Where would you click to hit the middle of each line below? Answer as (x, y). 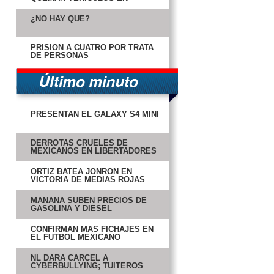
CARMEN (48, 6)
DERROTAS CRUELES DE (79, 143)
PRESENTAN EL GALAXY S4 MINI (95, 114)
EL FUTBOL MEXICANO (76, 237)
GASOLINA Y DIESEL (71, 208)
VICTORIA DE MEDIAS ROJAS (88, 180)
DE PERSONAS (60, 55)
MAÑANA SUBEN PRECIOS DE (89, 200)
